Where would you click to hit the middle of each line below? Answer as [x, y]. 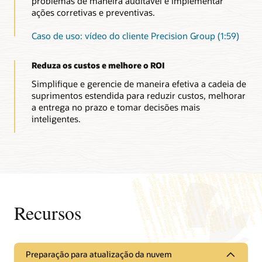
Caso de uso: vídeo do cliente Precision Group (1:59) [135, 35]
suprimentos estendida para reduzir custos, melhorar [138, 95]
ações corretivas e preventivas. [93, 12]
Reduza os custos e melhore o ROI [98, 65]
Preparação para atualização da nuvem [99, 254]
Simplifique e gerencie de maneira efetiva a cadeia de [139, 83]
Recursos [48, 212]
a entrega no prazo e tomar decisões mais [116, 107]
